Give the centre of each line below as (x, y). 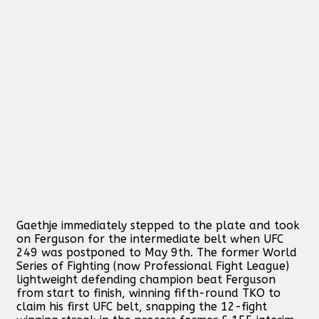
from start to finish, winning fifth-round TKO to (148, 293)
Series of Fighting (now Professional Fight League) (153, 266)
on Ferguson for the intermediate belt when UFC (150, 239)
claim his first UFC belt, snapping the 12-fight (142, 306)
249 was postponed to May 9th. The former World (157, 252)
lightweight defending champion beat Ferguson (146, 279)
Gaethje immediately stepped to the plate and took (158, 225)
